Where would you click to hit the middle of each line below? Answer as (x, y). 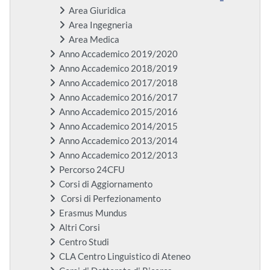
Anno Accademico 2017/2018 (118, 83)
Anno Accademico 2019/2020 (118, 54)
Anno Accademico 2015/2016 (118, 112)
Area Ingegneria (101, 25)
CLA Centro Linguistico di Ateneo (125, 257)
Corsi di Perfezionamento (110, 199)
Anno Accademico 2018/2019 (118, 69)
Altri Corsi (80, 228)
